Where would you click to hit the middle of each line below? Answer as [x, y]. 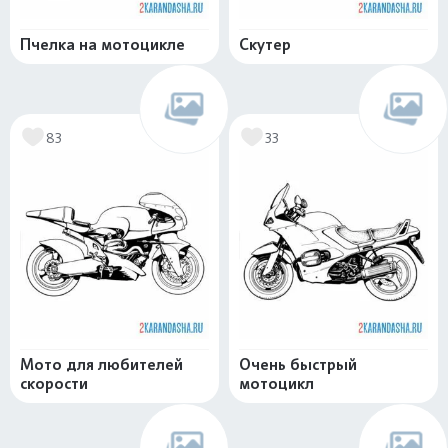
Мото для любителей [101, 364]
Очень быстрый [298, 364]
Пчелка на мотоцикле [102, 44]
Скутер [265, 44]
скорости [54, 383]
